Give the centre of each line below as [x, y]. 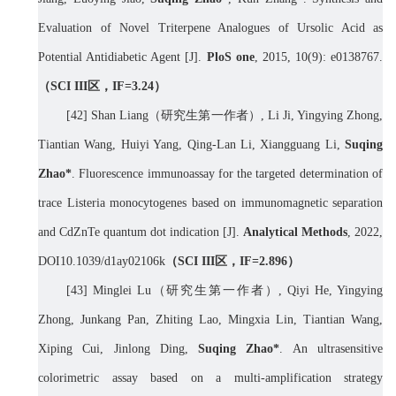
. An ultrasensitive [331, 349]
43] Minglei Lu [111, 291]
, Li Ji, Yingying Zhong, [321, 116]
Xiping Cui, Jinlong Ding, [118, 349]
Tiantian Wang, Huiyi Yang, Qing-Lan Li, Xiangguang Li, [191, 145]
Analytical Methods [295, 232]
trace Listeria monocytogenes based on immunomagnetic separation [210, 203]
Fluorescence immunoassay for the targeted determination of [231, 174]
